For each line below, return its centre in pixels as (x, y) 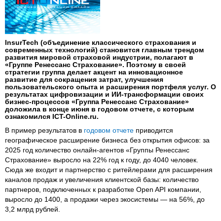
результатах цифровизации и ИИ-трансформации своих (104, 94)
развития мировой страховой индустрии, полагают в (99, 57)
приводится (153, 130)
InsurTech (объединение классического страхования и (101, 43)
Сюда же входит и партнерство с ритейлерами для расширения (109, 170)
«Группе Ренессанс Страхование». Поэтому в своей (95, 65)
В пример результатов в (44, 130)
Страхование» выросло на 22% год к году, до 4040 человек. (102, 160)
